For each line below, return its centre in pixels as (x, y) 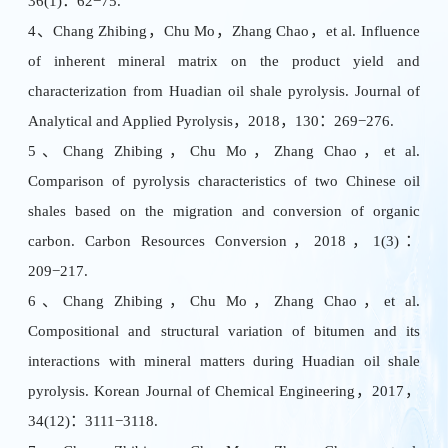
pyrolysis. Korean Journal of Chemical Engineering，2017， (224, 391)
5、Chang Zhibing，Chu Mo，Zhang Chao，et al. (224, 151)
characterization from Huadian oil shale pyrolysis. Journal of (224, 91)
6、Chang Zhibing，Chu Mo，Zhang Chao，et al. (224, 301)
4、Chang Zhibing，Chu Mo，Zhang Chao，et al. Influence (224, 31)
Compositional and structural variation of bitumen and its (224, 331)
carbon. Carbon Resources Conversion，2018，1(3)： (224, 241)
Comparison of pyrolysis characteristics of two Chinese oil (224, 181)
